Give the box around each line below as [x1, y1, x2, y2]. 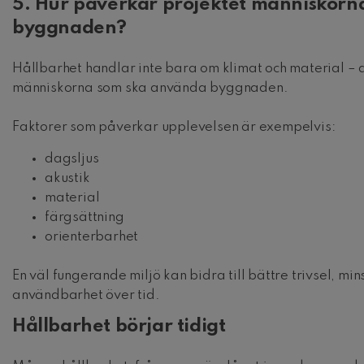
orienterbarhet [45, 230, 139, 245]
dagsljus [45, 152, 99, 167]
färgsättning [45, 210, 124, 225]
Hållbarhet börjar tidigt [12, 316, 226, 336]
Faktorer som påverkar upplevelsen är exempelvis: [12, 120, 336, 135]
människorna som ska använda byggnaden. [12, 81, 288, 96]
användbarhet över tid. [12, 288, 160, 303]
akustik [45, 171, 90, 186]
